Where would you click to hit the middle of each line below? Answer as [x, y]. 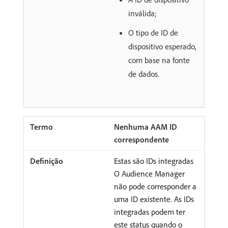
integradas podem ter [150, 211]
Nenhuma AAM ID [146, 126]
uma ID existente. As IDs [154, 199]
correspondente [141, 139]
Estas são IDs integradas [154, 161]
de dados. [144, 74]
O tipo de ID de [153, 32]
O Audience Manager [149, 173]
